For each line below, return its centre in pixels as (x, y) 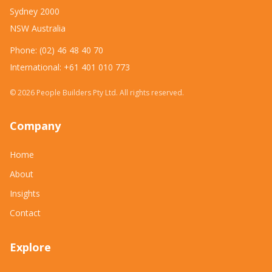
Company (35, 126)
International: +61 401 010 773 (70, 67)
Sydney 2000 (35, 11)
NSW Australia (38, 28)
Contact (25, 213)
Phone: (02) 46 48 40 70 (56, 50)
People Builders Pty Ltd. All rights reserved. (109, 93)
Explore (30, 247)
